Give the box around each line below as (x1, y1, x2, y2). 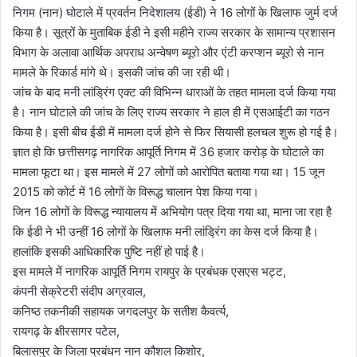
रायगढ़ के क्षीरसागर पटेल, (13, 324, 120, 339)
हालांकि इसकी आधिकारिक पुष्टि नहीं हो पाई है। (13, 244, 206, 259)
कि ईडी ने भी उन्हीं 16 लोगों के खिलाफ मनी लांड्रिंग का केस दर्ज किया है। (13, 224, 319, 239)
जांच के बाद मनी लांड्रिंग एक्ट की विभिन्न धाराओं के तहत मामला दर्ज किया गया (13, 84, 335, 100)
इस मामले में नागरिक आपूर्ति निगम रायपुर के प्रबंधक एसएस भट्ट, (13, 264, 286, 279)
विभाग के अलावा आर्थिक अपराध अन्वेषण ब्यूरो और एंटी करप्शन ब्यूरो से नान (13, 45, 324, 60)
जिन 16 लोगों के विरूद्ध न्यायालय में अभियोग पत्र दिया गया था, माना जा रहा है (13, 204, 331, 219)
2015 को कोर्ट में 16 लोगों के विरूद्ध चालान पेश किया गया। (13, 184, 259, 199)
